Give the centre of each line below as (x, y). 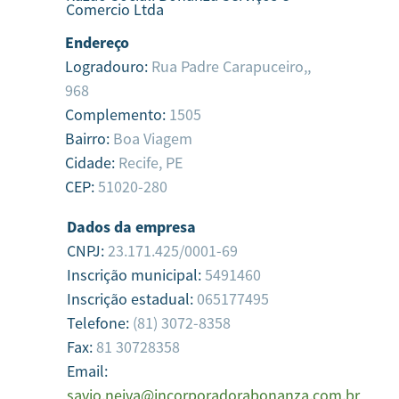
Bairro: (89, 138)
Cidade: (92, 163)
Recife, (140, 163)
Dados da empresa (131, 227)
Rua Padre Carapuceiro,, (231, 66)
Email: (87, 371)
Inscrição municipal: (135, 275)
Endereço (97, 42)
